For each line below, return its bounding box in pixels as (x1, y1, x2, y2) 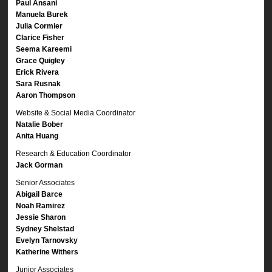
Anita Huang (16, 131, 59, 140)
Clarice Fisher (16, 33, 65, 42)
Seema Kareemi (16, 44, 72, 53)
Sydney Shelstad (16, 224, 75, 233)
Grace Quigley (16, 56, 66, 65)
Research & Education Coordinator (16, 149, 132, 158)
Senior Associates (16, 178, 75, 187)
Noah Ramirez (16, 201, 66, 210)
